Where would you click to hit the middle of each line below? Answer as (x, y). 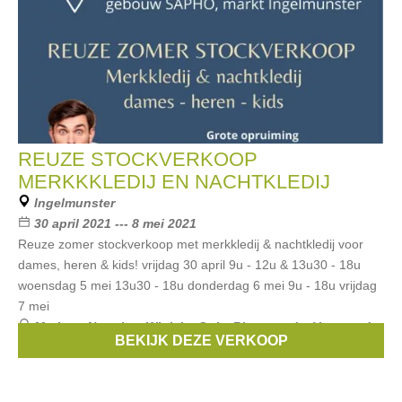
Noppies (113, 327)
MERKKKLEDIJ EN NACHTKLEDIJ (174, 182)
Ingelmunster (74, 203)
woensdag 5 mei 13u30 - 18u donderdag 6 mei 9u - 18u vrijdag (197, 285)
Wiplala (168, 327)
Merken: (61, 327)
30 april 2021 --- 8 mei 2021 (115, 223)
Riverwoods (269, 327)
